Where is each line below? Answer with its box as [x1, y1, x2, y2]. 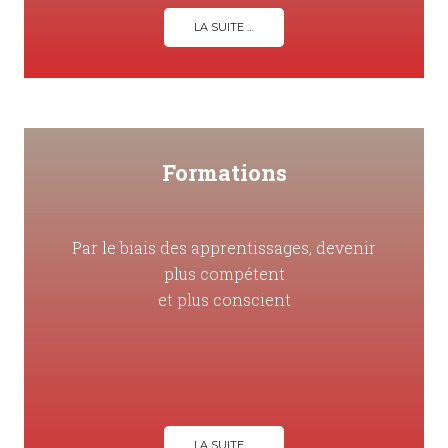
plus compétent [163, 263, 285, 285]
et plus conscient [157, 289, 291, 311]
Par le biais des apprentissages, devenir [72, 237, 376, 259]
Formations [161, 158, 287, 188]
